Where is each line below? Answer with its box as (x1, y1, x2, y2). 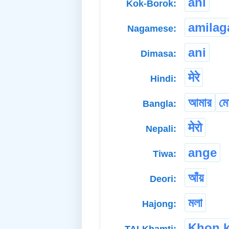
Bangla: (143, 99, 176, 109)
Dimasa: (141, 49, 176, 59)
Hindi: (150, 74, 176, 84)
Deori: (150, 174, 176, 185)
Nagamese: (127, 24, 176, 34)
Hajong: (142, 199, 176, 210)
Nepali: (146, 124, 176, 134)
